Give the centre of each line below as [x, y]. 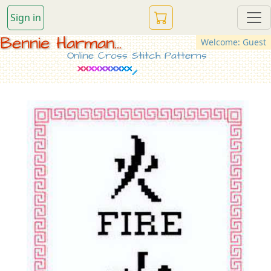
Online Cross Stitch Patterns [137, 56]
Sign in [26, 18]
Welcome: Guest [233, 42]
